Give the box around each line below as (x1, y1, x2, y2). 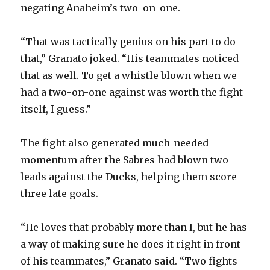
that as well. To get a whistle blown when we (20, 69, 237, 82)
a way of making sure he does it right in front (20, 238, 241, 251)
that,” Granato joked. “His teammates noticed (20, 52, 239, 65)
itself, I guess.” (20, 103, 92, 116)
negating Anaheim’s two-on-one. (20, 2, 181, 14)
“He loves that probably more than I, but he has (20, 221, 248, 234)
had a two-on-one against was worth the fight (20, 86, 243, 99)
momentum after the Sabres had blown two (20, 154, 229, 166)
